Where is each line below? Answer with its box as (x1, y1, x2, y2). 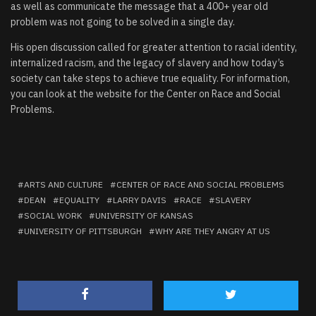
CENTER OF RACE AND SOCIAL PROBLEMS (116, 178, 284, 190)
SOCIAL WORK (24, 209, 82, 221)
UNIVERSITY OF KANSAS (95, 209, 193, 221)
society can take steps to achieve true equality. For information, (11, 71, 290, 85)
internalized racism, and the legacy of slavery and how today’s (11, 56, 284, 69)
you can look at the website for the (11, 87, 166, 100)
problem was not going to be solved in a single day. (11, 15, 235, 28)
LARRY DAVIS (113, 194, 166, 205)
